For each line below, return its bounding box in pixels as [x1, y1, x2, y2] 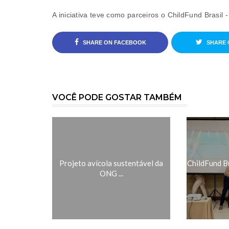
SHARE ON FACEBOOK [81, 39, 146, 45]
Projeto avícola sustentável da [59, 158, 163, 168]
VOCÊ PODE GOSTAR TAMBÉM [52, 93, 182, 102]
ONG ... [99, 169, 123, 178]
